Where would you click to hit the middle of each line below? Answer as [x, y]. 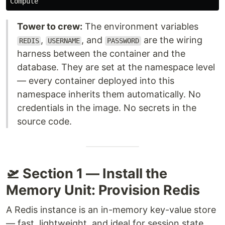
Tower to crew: [50, 27]
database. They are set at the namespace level [116, 67]
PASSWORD [123, 41]
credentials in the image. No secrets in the [107, 108]
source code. [44, 122]
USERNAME [64, 41]
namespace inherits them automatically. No [109, 94]
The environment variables [140, 27]
